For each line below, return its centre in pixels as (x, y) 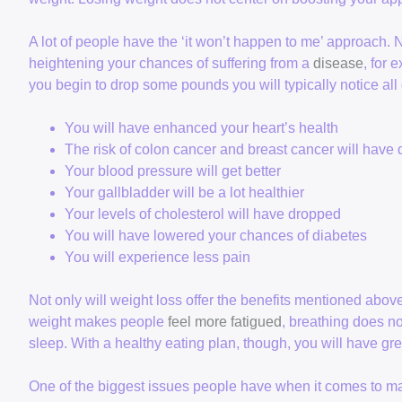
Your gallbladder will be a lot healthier (184, 193)
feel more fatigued (225, 322)
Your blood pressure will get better (173, 171)
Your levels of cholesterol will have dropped (203, 214)
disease (338, 64)
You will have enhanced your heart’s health (201, 128)
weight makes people (98, 322)
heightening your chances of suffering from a (171, 64)
